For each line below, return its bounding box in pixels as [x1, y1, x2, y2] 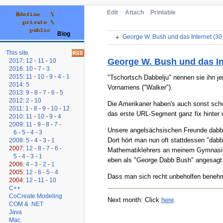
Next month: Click [107, 196, 161, 204]
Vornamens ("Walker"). [107, 83, 173, 91]
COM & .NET [9, 200, 44, 208]
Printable [150, 8, 176, 16]
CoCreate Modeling [9, 192, 63, 200]
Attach [124, 8, 144, 16]
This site [6, 49, 29, 56]
